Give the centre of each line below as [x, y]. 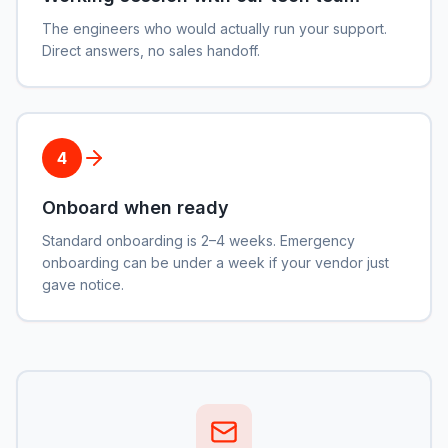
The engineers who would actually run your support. [214, 28]
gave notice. [83, 284]
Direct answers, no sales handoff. [151, 50]
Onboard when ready [135, 207]
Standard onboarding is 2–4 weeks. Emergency [198, 240]
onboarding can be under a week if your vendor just [215, 262]
